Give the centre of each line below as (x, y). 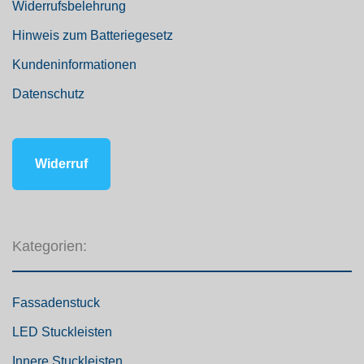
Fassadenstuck (56, 302)
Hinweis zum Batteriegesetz (93, 35)
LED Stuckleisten (62, 331)
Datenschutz (48, 93)
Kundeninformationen (74, 64)
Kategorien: (50, 246)
